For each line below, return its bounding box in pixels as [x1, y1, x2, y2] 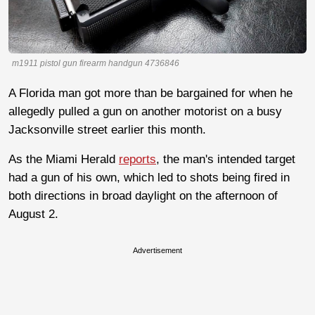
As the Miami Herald [8, 152, 119, 166]
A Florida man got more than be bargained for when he [8, 86, 292, 100]
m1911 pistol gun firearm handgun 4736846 [12, 58, 179, 68]
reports [119, 152, 156, 166]
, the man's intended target [156, 152, 295, 166]
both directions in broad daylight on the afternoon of [8, 188, 278, 202]
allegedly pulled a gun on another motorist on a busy [8, 104, 282, 118]
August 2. [8, 207, 62, 221]
